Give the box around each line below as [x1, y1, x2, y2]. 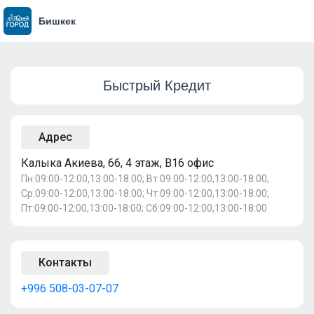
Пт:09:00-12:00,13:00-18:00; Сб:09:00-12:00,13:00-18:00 [21, 203, 267, 214]
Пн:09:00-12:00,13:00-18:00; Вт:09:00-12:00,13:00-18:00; [21, 173, 269, 184]
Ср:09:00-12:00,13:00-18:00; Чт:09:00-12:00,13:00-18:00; [21, 188, 269, 199]
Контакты [39, 256, 92, 269]
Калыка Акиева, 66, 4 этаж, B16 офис [21, 156, 214, 170]
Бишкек [39, 15, 76, 27]
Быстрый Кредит [103, 78, 211, 93]
